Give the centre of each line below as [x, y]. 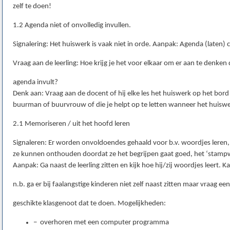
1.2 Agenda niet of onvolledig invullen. [72, 26]
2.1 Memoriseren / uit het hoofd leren [71, 124]
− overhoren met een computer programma [101, 223]
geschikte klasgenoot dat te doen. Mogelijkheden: [89, 204]
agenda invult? [35, 83]
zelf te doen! [32, 7]
